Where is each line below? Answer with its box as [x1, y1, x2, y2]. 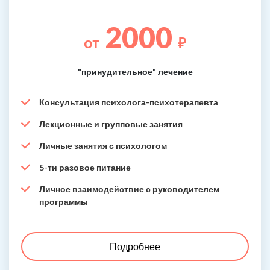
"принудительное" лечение [77, 66, 193, 77]
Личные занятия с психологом [39, 140, 167, 151]
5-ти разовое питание [39, 162, 131, 172]
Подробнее [110, 240, 160, 252]
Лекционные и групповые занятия [39, 118, 183, 129]
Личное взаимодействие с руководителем [39, 183, 219, 194]
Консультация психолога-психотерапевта [39, 96, 218, 107]
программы [39, 196, 88, 207]
